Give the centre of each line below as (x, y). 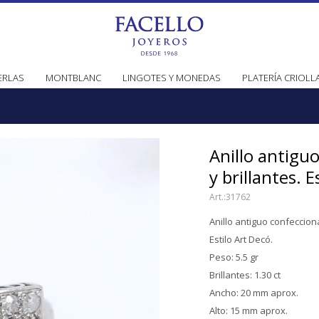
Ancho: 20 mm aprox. (254, 293)
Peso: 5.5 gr (234, 257)
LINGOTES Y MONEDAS (172, 78)
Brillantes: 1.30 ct (245, 275)
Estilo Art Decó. (241, 239)
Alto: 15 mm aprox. (249, 310)
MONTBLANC (73, 78)
